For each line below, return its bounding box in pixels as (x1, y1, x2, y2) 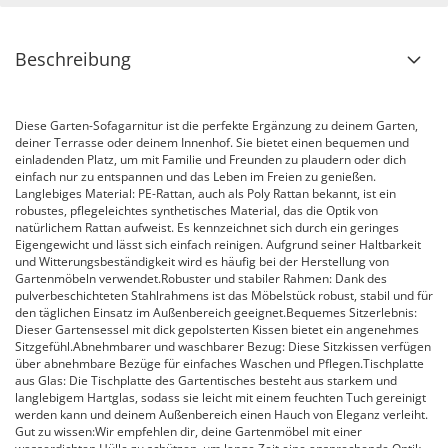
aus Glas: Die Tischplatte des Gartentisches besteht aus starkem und (15, 372, 397, 389)
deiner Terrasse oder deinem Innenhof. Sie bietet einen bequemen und (15, 134, 409, 151)
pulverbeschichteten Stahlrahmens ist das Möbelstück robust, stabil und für (15, 287, 433, 304)
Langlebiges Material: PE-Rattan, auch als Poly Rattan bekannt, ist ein (15, 185, 396, 202)
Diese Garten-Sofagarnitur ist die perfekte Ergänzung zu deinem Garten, (15, 117, 418, 134)
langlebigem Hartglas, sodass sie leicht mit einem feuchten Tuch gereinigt (15, 389, 426, 406)
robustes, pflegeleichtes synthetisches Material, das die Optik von (15, 202, 378, 219)
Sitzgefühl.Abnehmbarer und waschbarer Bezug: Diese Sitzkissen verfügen (15, 338, 431, 355)
